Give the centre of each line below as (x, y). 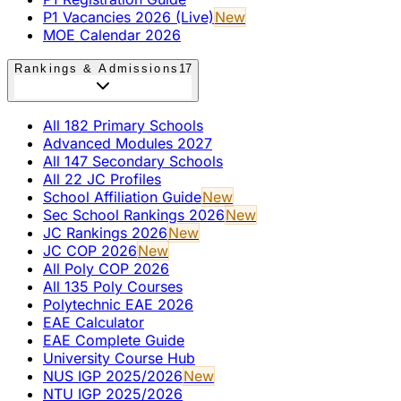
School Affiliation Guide (122, 196)
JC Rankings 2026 (105, 232)
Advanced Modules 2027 (128, 143)
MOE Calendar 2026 (112, 34)
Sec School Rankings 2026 (134, 214)
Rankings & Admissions (97, 68)
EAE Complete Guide (114, 340)
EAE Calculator (94, 322)
